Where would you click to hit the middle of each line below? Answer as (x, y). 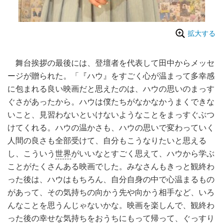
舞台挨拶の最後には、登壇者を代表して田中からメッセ (111, 63)
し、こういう (31, 153)
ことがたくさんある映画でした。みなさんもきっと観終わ (111, 166)
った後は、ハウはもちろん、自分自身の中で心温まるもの (111, 179)
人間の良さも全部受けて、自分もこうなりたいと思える (107, 140)
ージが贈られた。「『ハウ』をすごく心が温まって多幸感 (111, 76)
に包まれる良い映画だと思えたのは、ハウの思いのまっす (111, 89)
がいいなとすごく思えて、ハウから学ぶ (143, 153)
